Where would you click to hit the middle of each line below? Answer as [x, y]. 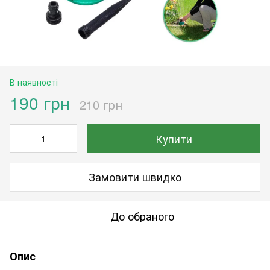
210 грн [101, 104]
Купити [174, 138]
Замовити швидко [135, 177]
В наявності [34, 82]
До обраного [142, 215]
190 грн [40, 102]
